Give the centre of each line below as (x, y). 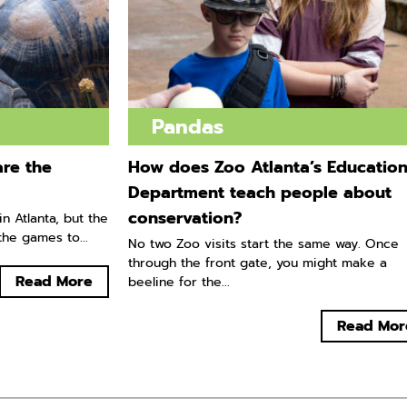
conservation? (184, 218)
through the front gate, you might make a (257, 263)
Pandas (188, 127)
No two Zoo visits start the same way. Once (263, 244)
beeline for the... (179, 283)
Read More (54, 282)
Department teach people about (259, 193)
